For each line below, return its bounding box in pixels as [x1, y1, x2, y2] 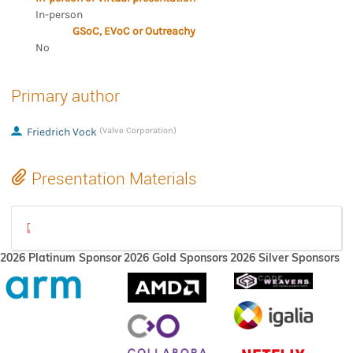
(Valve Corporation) [98, 124, 176, 136]
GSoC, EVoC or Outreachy [72, 24, 195, 38]
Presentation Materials [32, 166, 197, 189]
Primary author [11, 84, 120, 106]
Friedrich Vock [26, 124, 97, 139]
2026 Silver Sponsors [230, 250, 340, 265]
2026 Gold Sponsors [124, 250, 228, 265]
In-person [35, 7, 83, 21]
